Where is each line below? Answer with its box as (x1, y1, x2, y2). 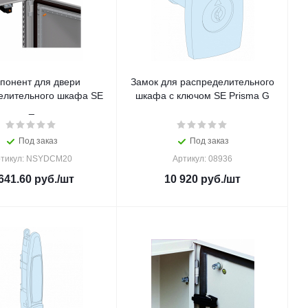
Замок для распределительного (131, 76, 274, 87)
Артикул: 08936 (173, 154, 232, 164)
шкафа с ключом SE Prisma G (135, 90, 269, 101)
